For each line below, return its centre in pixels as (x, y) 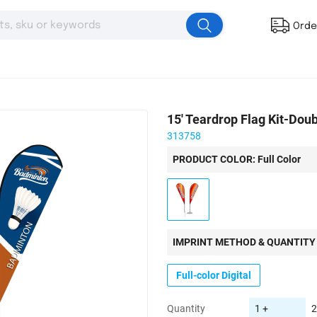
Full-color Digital (214, 275)
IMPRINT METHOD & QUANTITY (244, 242)
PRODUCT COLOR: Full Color (237, 159)
